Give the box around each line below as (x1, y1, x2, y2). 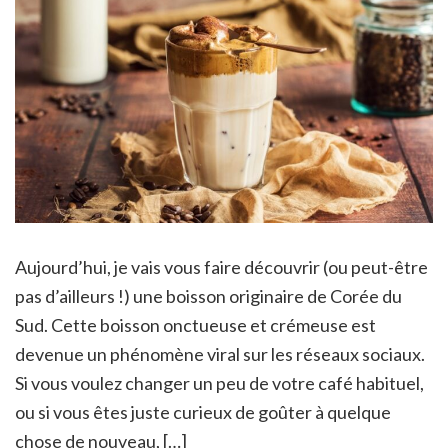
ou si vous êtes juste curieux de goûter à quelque (15, 401, 391, 424)
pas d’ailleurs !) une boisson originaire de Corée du (15, 285, 402, 308)
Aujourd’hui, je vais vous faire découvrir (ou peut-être (15, 256, 428, 279)
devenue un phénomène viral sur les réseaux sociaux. (15, 343, 425, 366)
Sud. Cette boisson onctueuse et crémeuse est (15, 314, 376, 337)
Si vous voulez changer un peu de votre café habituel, (15, 372, 424, 395)
